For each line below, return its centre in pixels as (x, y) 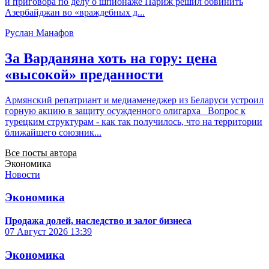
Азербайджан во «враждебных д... (75, 12)
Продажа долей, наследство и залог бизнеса (98, 221)
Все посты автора (41, 153)
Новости (23, 174)
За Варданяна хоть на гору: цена (111, 58)
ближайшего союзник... (53, 132)
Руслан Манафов (39, 32)
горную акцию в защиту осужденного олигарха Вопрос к (125, 110)
